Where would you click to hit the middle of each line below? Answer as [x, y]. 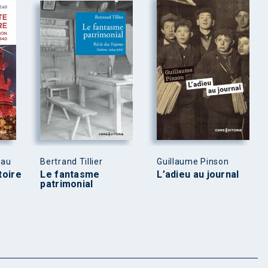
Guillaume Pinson [193, 162]
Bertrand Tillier [71, 162]
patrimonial [67, 184]
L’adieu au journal [198, 175]
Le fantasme [70, 175]
